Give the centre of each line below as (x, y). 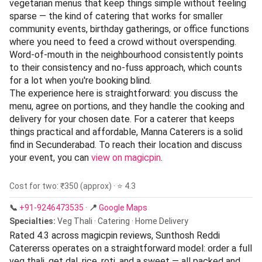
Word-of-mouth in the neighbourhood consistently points (126, 54)
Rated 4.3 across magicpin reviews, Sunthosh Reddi (115, 235)
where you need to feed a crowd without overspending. (123, 42)
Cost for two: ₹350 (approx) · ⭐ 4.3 (73, 186)
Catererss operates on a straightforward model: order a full (131, 248)
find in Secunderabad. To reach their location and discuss (126, 144)
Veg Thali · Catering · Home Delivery (122, 221)
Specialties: (32, 221)
